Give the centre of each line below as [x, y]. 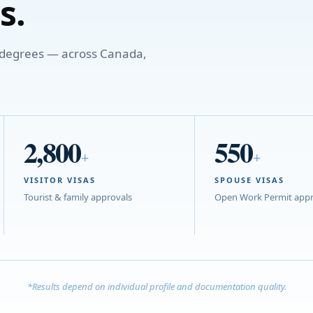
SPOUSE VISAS [249, 180]
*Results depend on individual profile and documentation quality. [156, 286]
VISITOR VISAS [59, 180]
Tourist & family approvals [78, 197]
